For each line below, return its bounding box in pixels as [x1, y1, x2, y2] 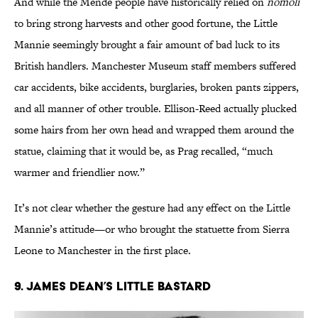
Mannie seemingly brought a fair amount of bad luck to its [14, 37, 280, 53]
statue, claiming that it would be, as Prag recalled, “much [14, 143, 273, 159]
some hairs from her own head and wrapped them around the [14, 122, 294, 138]
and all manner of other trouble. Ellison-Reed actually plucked [14, 101, 297, 116]
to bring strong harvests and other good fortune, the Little [14, 16, 278, 31]
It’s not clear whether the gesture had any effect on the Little [14, 200, 290, 216]
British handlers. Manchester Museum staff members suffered [14, 58, 296, 74]
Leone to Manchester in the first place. [14, 243, 194, 258]
